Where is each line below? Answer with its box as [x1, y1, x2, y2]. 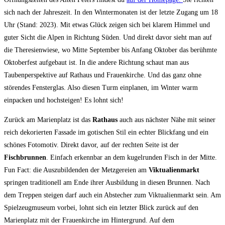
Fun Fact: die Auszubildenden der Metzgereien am [4, 166, 149, 174]
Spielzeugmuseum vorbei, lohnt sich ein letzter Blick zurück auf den [4, 203, 198, 211]
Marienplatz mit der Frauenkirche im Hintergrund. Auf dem [4, 216, 174, 224]
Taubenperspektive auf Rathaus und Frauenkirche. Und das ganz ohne [4, 71, 201, 79]
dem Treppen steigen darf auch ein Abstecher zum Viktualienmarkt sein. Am [4, 191, 221, 199]
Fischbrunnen [4, 153, 46, 161]
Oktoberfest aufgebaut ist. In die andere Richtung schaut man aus [4, 58, 189, 66]
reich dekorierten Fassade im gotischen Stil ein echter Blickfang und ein [4, 128, 208, 136]
